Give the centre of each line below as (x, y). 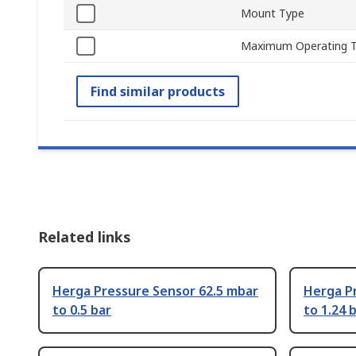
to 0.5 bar (82, 310)
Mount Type (273, 14)
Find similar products (158, 92)
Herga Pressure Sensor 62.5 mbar (155, 291)
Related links (85, 237)
